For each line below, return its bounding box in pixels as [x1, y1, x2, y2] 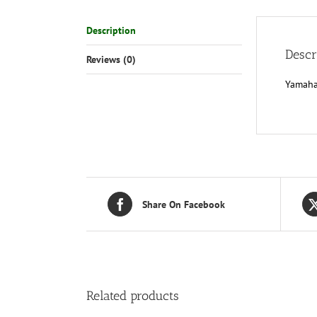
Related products [86, 288, 179, 304]
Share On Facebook [142, 197, 225, 211]
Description [86, 24, 136, 37]
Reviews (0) [86, 53, 136, 66]
